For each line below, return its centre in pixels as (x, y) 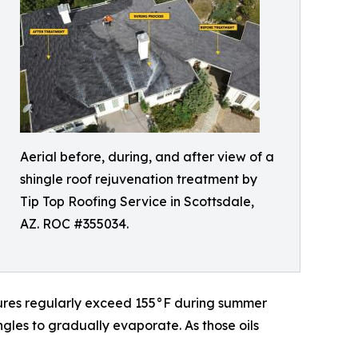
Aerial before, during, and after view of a (147, 156)
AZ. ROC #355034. (74, 223)
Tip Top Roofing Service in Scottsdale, (137, 201)
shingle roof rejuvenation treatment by (139, 179)
